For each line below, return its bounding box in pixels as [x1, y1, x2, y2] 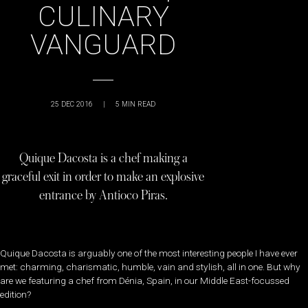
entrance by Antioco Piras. [38, 188, 168, 202]
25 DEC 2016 [51, 100, 93, 109]
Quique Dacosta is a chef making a [19, 151, 188, 165]
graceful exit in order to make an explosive [2, 170, 204, 184]
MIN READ [122, 100, 155, 109]
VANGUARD [30, 28, 176, 61]
